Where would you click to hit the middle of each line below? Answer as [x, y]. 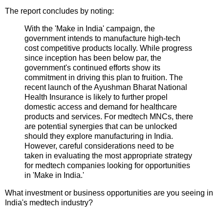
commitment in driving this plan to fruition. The [104, 77]
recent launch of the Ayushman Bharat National [106, 87]
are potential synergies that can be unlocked [101, 126]
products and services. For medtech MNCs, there [109, 116]
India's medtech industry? [49, 202]
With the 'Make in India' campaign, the [90, 28]
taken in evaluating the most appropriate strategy [108, 155]
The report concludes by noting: [59, 11]
